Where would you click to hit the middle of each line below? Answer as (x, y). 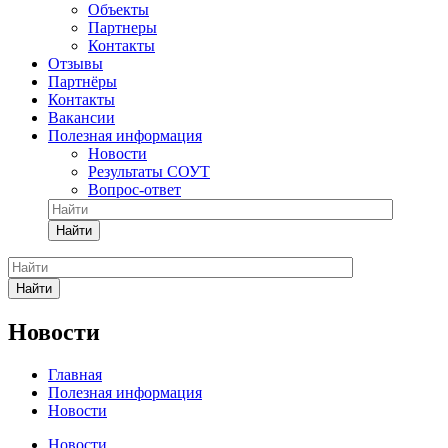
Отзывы (75, 63)
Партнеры (122, 27)
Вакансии (81, 117)
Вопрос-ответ (134, 189)
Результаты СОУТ (149, 171)
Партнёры (82, 81)
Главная (75, 374)
